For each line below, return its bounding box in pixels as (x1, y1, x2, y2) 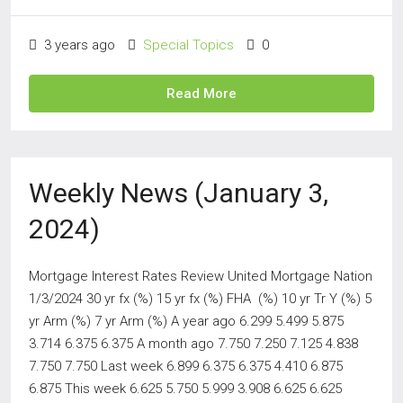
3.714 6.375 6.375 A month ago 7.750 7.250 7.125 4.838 (29, 336, 358, 352)
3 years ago (40, 37, 115, 53)
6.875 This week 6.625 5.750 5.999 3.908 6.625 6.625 (29, 381, 342, 397)
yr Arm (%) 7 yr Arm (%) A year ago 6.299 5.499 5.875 (29, 313, 344, 329)
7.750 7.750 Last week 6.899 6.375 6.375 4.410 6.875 (29, 358, 343, 374)
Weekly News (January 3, (29, 177, 328, 209)
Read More (166, 85, 237, 102)
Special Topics (143, 37, 234, 53)
